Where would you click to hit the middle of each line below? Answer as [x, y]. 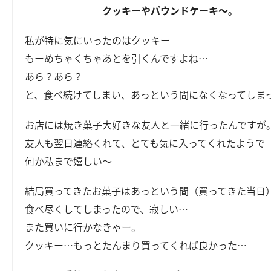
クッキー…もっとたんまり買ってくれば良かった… [136, 245]
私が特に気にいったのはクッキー [98, 40]
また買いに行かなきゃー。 [83, 227]
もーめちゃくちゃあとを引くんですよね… [117, 58]
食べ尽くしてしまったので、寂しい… [107, 208]
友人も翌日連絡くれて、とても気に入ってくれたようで [145, 142]
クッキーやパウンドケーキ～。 [170, 11]
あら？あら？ [54, 77]
